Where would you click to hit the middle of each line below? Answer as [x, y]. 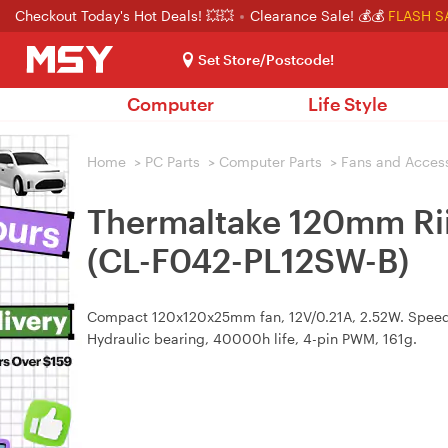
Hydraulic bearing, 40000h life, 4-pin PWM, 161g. [252, 338]
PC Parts [172, 161]
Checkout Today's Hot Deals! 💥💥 [126, 15]
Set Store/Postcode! [266, 59]
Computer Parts [270, 161]
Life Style [347, 104]
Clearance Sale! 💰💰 [317, 15]
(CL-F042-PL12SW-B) [248, 260]
